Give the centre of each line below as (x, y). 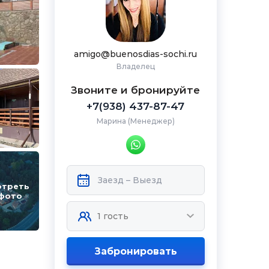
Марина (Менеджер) (135, 121)
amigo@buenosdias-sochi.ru (136, 54)
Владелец (135, 66)
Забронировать (135, 251)
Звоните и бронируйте (136, 90)
